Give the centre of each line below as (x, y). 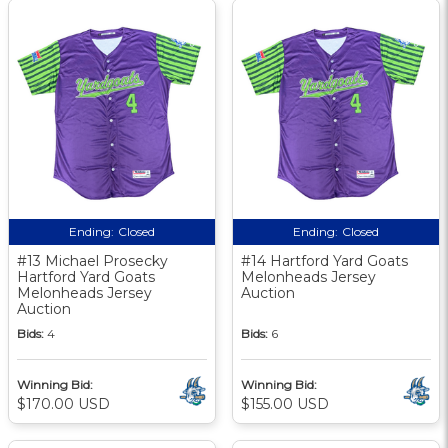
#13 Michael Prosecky (92, 260)
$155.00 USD (285, 403)
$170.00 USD (63, 403)
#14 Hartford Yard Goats (324, 260)
